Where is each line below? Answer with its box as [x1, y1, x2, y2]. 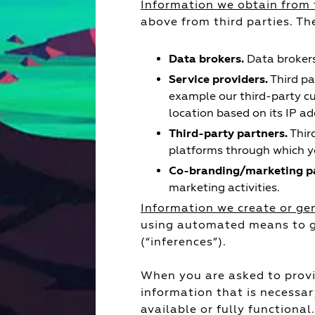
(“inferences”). [141, 235, 226, 248]
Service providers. [169, 72, 268, 86]
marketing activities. [169, 181, 280, 194]
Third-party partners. [169, 127, 288, 141]
